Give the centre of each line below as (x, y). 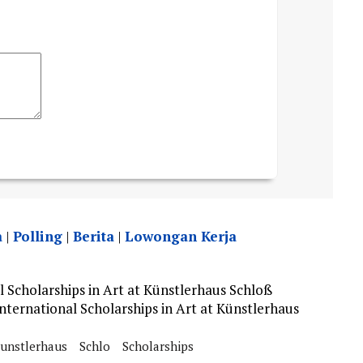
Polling (37, 236)
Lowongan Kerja (180, 236)
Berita (93, 236)
